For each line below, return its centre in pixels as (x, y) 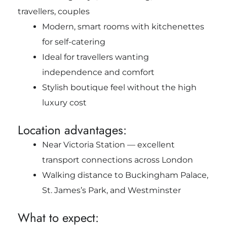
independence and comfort (98, 72)
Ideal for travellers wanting (95, 57)
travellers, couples (53, 12)
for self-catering (73, 42)
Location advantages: (72, 130)
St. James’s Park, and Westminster (111, 191)
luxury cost (64, 103)
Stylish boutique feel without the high (119, 88)
